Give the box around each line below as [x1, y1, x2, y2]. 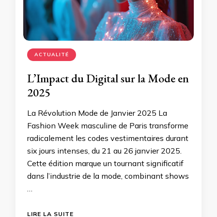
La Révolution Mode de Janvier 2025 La [27, 108, 167, 118]
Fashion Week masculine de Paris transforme [27, 121, 188, 131]
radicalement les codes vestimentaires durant [27, 133, 188, 143]
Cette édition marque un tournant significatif [27, 158, 184, 169]
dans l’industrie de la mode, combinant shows [27, 171, 189, 181]
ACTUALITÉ [34, 51, 69, 58]
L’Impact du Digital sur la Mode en [27, 71, 189, 86]
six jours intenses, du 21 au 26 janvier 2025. [27, 146, 182, 156]
